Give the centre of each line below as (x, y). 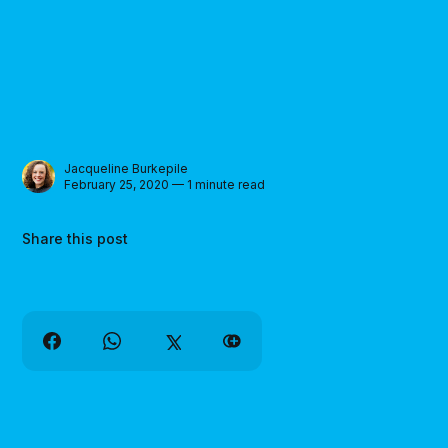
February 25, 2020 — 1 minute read (165, 184)
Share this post (75, 239)
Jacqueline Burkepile (126, 168)
